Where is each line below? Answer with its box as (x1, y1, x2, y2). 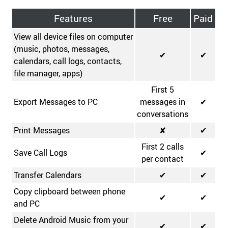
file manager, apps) (14, 68, 83, 79)
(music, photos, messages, (14, 43, 110, 55)
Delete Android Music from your (14, 214, 129, 226)
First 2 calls (141, 141, 184, 153)
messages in (140, 96, 186, 108)
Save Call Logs (14, 147, 68, 159)
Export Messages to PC (14, 96, 98, 108)
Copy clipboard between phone (14, 186, 126, 197)
